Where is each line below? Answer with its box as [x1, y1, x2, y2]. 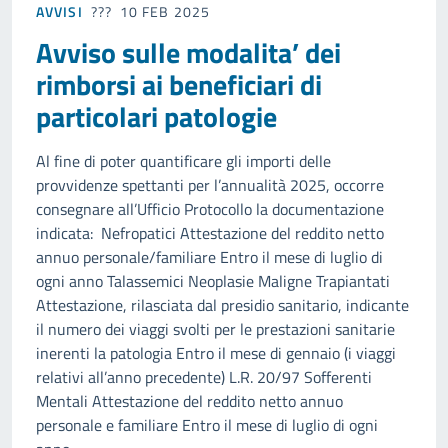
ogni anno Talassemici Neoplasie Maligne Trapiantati [36, 269, 390, 294]
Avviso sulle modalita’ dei [36, 31, 341, 75]
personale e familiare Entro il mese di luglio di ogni [36, 413, 378, 438]
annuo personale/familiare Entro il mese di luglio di [36, 245, 383, 270]
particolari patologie [36, 95, 277, 139]
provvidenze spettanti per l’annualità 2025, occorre [36, 173, 384, 198]
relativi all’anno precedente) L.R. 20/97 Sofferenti [36, 365, 372, 390]
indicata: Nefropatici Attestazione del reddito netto [36, 221, 384, 246]
